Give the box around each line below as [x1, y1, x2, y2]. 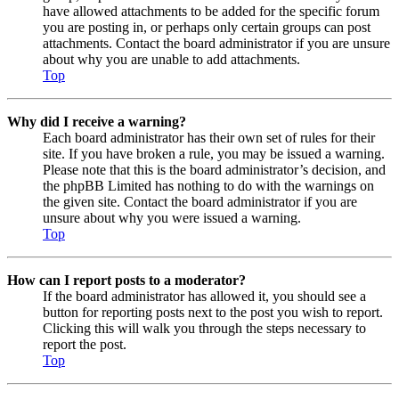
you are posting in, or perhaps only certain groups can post [43, 19, 370, 35]
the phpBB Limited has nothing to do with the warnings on [43, 177, 374, 193]
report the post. [43, 336, 126, 352]
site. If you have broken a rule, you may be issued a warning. [43, 145, 385, 161]
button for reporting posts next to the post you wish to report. [43, 304, 383, 320]
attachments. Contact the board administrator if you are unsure [43, 35, 390, 51]
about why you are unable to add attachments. [43, 51, 300, 67]
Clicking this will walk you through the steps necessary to [43, 320, 366, 336]
